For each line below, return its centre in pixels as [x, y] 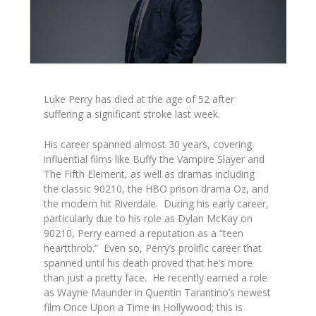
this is [230, 308]
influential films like [89, 159]
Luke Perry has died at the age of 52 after [139, 99]
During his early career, [217, 204]
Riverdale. [139, 204]
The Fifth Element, [87, 174]
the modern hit [79, 204]
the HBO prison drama [181, 189]
